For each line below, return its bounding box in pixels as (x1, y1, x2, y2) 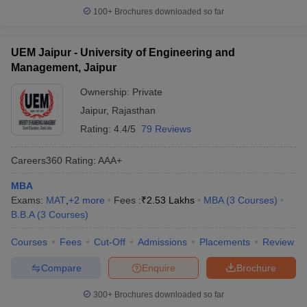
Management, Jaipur (11, 62, 116, 73)
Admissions (138, 236, 187, 247)
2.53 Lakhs (147, 195, 195, 206)
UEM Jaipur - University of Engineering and (11, 47, 235, 58)
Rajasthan (112, 105, 156, 116)
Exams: (11, 195, 46, 206)
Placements (199, 236, 250, 247)
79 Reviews (141, 123, 191, 134)
